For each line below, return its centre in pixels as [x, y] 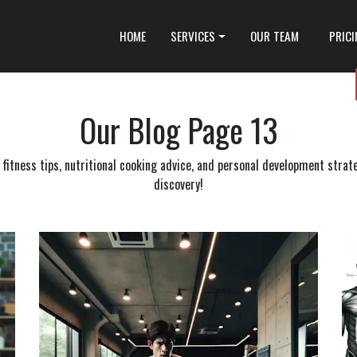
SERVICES [192, 36]
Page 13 [229, 130]
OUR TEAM [275, 36]
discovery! [178, 184]
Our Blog [129, 130]
